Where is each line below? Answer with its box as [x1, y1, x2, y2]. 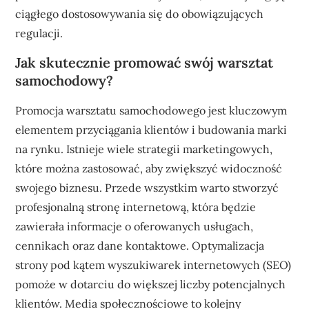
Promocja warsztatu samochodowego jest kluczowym [15, 103, 288, 117]
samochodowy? [15, 71, 114, 89]
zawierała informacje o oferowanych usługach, [15, 219, 254, 233]
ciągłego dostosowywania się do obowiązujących [15, 6, 264, 21]
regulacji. [15, 26, 63, 40]
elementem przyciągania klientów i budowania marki [15, 122, 288, 137]
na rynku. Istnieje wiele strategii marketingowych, [15, 141, 273, 156]
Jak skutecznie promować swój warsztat [15, 53, 274, 71]
